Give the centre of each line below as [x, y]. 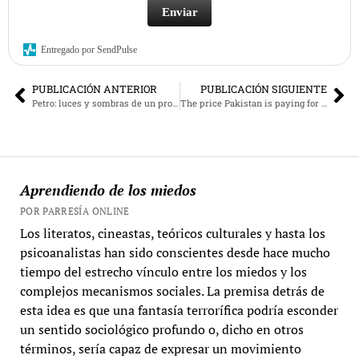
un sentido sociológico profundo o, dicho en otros [161, 329]
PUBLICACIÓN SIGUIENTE [264, 89]
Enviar [179, 12]
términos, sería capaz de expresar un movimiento [160, 348]
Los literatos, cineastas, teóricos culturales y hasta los [172, 233]
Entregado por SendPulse [89, 49]
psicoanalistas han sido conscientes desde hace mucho [175, 252]
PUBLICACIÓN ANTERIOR [95, 89]
